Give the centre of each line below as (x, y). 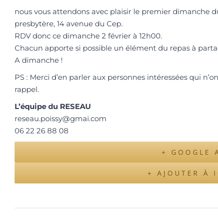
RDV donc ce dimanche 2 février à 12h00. (88, 36)
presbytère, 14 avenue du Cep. (69, 23)
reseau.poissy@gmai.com (61, 118)
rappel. (27, 89)
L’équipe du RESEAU (53, 106)
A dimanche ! (39, 60)
